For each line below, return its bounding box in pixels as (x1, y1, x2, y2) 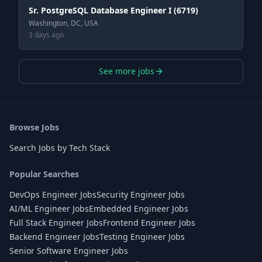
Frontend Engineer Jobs (103, 217, 195, 228)
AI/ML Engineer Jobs (9, 203, 89, 214)
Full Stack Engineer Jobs (9, 217, 103, 228)
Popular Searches (9, 168, 79, 180)
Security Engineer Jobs (96, 189, 185, 200)
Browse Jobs (9, 122, 59, 133)
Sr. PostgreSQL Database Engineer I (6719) (29, 5, 198, 16)
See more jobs (98, 65, 154, 77)
